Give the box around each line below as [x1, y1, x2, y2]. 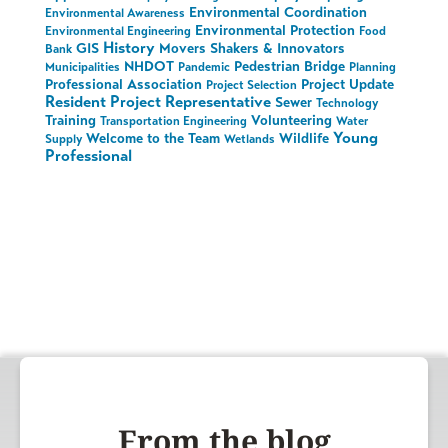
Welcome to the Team [85, 129, 220, 147]
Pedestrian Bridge [233, 57, 345, 75]
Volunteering [250, 111, 332, 129]
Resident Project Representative [44, 91, 271, 111]
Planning [348, 59, 396, 74]
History [102, 37, 155, 57]
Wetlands [223, 131, 275, 146]
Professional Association [44, 75, 202, 93]
